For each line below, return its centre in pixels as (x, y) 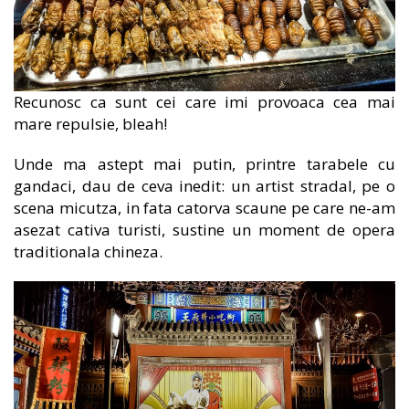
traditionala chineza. (88, 252)
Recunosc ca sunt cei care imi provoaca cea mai (204, 102)
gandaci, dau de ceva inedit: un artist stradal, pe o (204, 186)
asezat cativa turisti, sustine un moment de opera (204, 230)
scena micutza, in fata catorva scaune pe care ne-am (204, 208)
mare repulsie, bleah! (90, 124)
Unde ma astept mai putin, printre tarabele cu (204, 164)
